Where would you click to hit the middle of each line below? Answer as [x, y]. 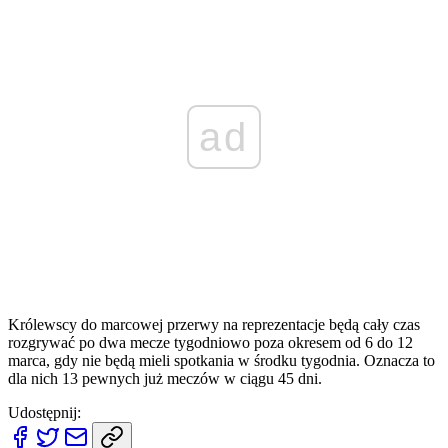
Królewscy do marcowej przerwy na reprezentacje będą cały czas [214, 324]
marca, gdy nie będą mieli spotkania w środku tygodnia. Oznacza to [221, 360]
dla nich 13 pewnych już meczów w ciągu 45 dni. [165, 378]
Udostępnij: [44, 412]
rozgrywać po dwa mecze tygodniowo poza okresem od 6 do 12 [210, 342]
